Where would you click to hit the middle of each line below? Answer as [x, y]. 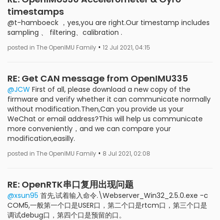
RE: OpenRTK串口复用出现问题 [70, 184]
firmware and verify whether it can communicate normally [109, 99]
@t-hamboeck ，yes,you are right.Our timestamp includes [109, 22]
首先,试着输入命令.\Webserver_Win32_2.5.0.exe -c [123, 195]
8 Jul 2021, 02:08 [126, 153]
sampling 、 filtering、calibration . [65, 32]
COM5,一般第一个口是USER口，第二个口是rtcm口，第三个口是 [107, 205]
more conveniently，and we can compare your [89, 128]
